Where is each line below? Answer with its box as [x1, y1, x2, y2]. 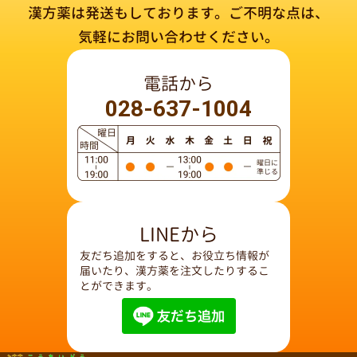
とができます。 [80, 278, 158, 294]
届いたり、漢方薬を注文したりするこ [80, 263, 269, 279]
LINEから [139, 221, 218, 249]
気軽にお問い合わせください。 [78, 27, 279, 48]
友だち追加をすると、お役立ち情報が [80, 248, 269, 264]
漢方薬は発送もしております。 [28, 3, 229, 24]
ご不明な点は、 [229, 3, 329, 24]
